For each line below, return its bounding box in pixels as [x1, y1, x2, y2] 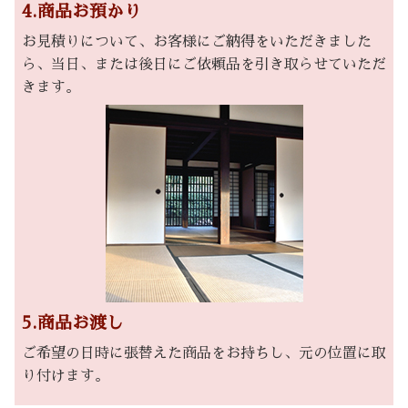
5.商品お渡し [22, 313, 124, 331]
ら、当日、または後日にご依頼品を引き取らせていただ [22, 57, 386, 73]
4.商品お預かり [22, 2, 141, 20]
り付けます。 [22, 369, 109, 384]
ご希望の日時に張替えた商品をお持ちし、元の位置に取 [22, 346, 386, 362]
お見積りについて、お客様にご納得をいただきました [22, 35, 372, 50]
